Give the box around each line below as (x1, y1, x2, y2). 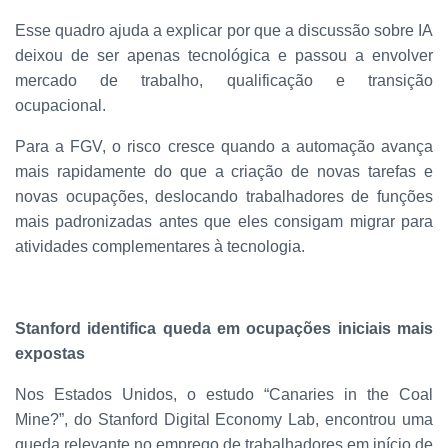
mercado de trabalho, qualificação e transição (15, 72, 433, 90)
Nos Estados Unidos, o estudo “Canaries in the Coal (15, 386, 433, 404)
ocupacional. (15, 97, 110, 115)
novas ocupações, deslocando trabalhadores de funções (15, 188, 433, 206)
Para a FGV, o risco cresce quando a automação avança (15, 138, 433, 156)
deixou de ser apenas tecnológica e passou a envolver (15, 47, 433, 65)
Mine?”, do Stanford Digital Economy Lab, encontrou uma (15, 411, 433, 429)
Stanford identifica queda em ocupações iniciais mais (15, 320, 433, 338)
